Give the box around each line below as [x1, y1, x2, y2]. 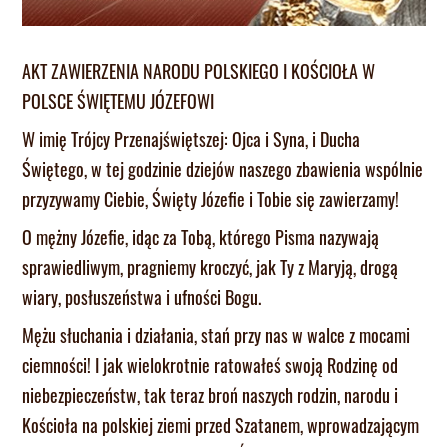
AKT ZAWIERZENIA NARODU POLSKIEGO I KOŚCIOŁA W [22, 57, 376, 84]
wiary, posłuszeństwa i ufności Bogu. [22, 283, 262, 310]
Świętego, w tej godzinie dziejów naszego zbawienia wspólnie [22, 155, 424, 182]
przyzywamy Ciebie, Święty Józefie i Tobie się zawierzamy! [22, 185, 400, 212]
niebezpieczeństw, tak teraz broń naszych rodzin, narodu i [22, 381, 399, 408]
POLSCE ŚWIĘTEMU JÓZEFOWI [22, 87, 215, 114]
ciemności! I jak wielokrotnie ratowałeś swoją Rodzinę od [22, 351, 399, 378]
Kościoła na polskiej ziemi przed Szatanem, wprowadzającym [22, 411, 420, 438]
